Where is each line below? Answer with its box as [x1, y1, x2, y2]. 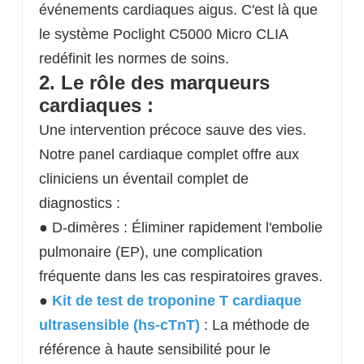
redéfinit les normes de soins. [38, 50, 229, 67]
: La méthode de [203, 317, 310, 333]
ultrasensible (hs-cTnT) [38, 317, 204, 333]
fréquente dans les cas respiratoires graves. [38, 268, 323, 284]
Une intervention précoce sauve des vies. [38, 122, 306, 138]
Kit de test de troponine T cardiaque [51, 292, 301, 309]
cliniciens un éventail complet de [38, 171, 249, 187]
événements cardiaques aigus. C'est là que [38, 2, 318, 18]
